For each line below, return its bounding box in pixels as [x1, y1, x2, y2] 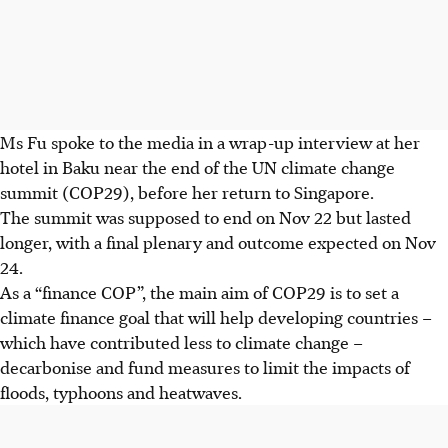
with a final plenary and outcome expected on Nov [56, 229, 436, 254]
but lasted [336, 204, 411, 229]
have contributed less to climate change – [50, 329, 363, 354]
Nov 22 [275, 204, 336, 229]
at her [376, 129, 420, 154]
